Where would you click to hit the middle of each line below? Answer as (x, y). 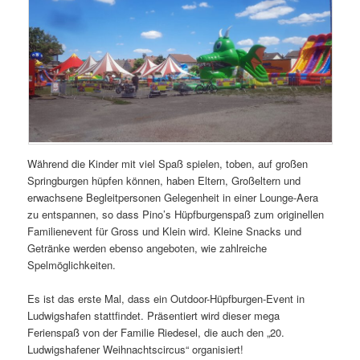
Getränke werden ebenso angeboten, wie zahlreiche (147, 248)
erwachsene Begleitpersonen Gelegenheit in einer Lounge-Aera (173, 198)
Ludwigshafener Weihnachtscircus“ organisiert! (136, 350)
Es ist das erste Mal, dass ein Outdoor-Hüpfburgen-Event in (166, 299)
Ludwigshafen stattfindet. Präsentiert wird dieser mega (154, 316)
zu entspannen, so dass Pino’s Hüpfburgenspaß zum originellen (176, 215)
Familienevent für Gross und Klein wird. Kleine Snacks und (165, 231)
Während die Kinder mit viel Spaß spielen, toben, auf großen (168, 164)
